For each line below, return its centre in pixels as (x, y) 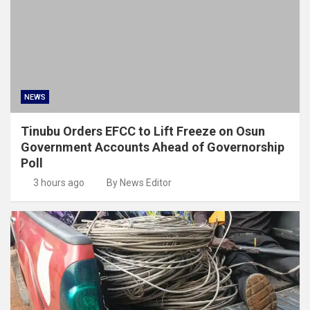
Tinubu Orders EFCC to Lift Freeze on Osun (143, 131)
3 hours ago (58, 182)
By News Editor (139, 182)
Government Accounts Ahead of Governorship (153, 147)
